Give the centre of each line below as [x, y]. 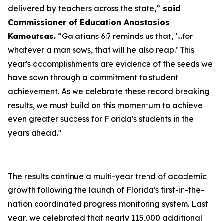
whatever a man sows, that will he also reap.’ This [101, 50]
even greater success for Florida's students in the [101, 119]
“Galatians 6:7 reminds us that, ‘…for [124, 36]
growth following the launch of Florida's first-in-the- [106, 190]
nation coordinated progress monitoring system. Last [108, 204]
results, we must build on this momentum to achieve [105, 105]
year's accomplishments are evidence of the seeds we [110, 64]
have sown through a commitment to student [93, 77]
